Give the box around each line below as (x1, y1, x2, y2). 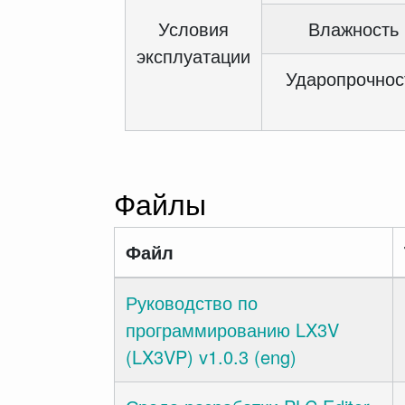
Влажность (308, 15, 399, 42)
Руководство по (126, 289, 258, 316)
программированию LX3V (126, 316, 339, 343)
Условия (158, 15, 229, 42)
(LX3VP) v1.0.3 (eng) (126, 344, 297, 370)
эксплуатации (137, 42, 250, 69)
